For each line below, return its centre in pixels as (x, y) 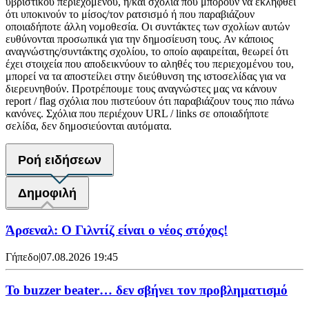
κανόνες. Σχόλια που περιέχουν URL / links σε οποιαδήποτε (137, 114)
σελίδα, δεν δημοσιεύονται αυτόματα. (89, 126)
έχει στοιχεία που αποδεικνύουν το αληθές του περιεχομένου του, (150, 64)
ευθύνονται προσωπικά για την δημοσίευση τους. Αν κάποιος (139, 39)
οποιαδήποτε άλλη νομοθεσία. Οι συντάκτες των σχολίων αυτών (148, 27)
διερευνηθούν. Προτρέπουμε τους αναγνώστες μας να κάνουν (141, 89)
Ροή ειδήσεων (60, 160)
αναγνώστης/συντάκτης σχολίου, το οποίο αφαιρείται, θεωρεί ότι (147, 52)
